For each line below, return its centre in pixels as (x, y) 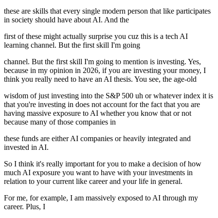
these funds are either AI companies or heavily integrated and (97, 139)
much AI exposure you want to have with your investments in (98, 173)
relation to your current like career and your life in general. (93, 182)
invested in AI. (26, 147)
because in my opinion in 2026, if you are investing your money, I (105, 71)
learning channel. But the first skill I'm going (72, 45)
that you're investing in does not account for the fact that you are (102, 105)
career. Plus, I (25, 207)
